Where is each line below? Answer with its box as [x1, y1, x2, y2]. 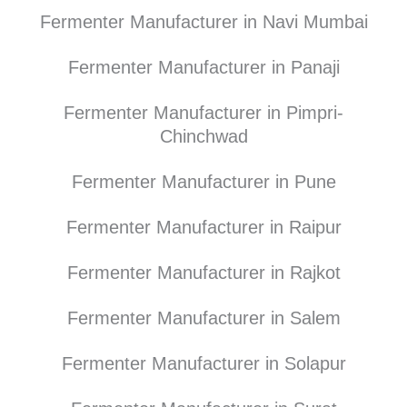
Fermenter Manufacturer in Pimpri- [64, 102, 343, 123]
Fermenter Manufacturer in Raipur [65, 216, 342, 237]
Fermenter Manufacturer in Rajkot [66, 262, 341, 283]
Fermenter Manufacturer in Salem [66, 307, 341, 328]
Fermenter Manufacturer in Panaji [67, 56, 340, 77]
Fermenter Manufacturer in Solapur [61, 352, 346, 373]
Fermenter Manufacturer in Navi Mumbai [39, 11, 368, 32]
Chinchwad [159, 125, 248, 146]
